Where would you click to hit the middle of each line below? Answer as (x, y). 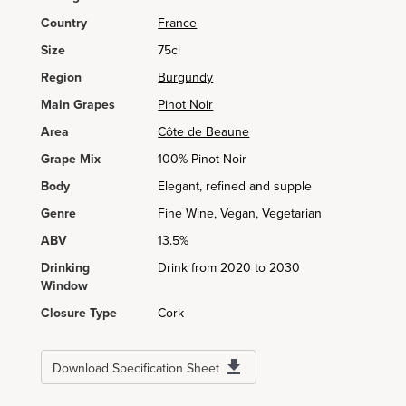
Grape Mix (71, 159)
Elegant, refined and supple (235, 186)
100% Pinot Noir (203, 159)
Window (64, 286)
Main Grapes (78, 105)
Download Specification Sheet (136, 368)
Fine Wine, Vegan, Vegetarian (240, 213)
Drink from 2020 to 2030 (229, 268)
